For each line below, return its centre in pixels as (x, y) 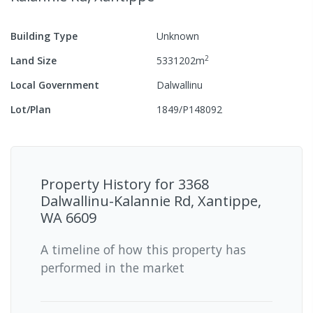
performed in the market (112, 267)
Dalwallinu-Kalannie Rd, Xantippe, (151, 201)
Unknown (178, 36)
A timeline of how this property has (143, 249)
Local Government (55, 85)
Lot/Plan (31, 109)
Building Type (44, 36)
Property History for (109, 184)
